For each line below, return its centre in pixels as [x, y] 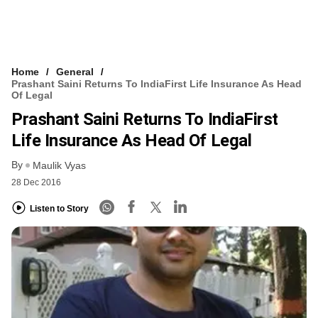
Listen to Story [59, 208]
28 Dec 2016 [36, 183]
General [75, 71]
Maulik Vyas [59, 166]
